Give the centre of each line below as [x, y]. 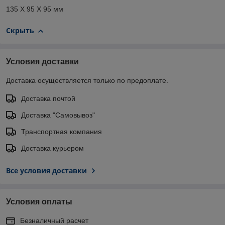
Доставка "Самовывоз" [58, 115]
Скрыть [20, 31]
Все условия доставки [46, 170]
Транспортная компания [62, 131]
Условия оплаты [39, 201]
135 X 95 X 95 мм [35, 9]
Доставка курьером [52, 148]
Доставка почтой [48, 98]
